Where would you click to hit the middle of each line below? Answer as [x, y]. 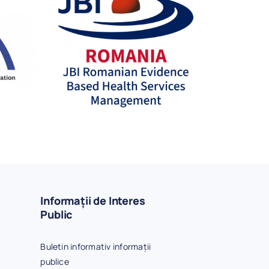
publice [55, 262]
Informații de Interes [93, 201]
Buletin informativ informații [96, 247]
